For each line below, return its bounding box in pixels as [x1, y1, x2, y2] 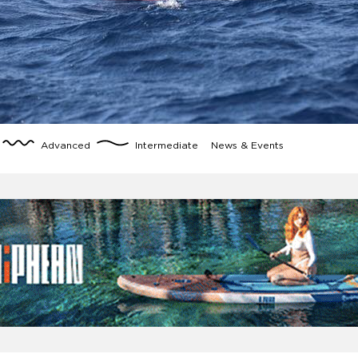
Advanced [34, 141, 97, 151]
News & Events [205, 141, 288, 151]
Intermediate [129, 141, 202, 151]
